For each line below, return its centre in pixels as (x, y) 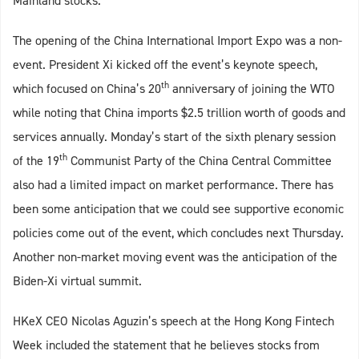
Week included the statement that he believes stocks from (166, 345)
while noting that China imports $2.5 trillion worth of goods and (179, 112)
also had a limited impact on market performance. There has (173, 184)
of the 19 (36, 160)
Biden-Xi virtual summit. (77, 280)
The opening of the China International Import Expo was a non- (177, 40)
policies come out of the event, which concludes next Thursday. (178, 232)
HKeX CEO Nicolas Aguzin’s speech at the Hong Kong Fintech (173, 321)
